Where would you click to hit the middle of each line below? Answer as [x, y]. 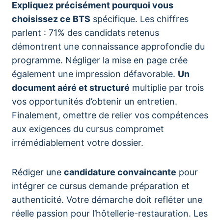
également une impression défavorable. [95, 74]
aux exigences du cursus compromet [88, 129]
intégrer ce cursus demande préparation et [101, 186]
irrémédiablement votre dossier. [78, 143]
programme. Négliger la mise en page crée [100, 60]
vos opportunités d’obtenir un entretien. [95, 101]
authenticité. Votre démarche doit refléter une [107, 200]
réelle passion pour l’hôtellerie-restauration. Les [110, 213]
